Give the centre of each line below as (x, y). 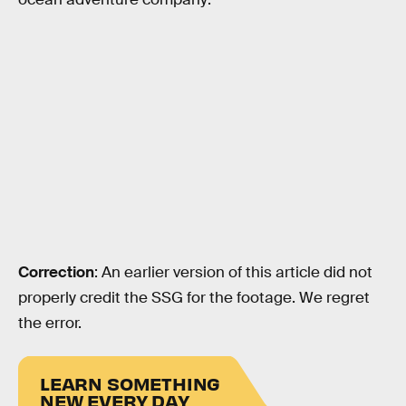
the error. (50, 324)
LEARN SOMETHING (130, 382)
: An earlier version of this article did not (233, 273)
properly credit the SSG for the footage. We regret (194, 298)
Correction (56, 273)
